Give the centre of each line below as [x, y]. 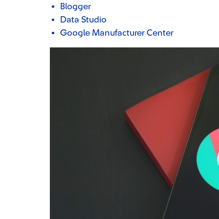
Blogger [76, 6]
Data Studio [83, 20]
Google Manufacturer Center [117, 33]
